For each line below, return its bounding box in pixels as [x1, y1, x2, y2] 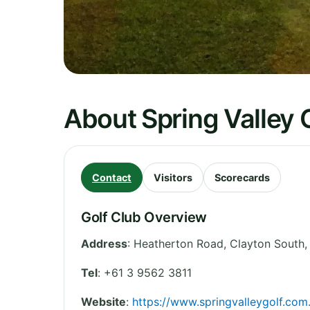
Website [81, 294, 126, 309]
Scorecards [215, 171, 270, 183]
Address [81, 236, 127, 250]
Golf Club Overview [81, 208, 207, 226]
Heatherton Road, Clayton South [134, 236, 304, 250]
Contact [92, 171, 131, 183]
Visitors [154, 171, 192, 183]
